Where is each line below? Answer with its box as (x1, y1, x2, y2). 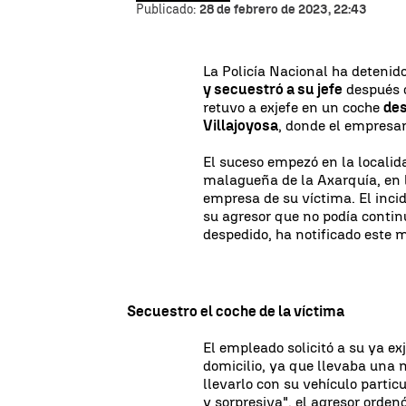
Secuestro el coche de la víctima (127, 302, 344, 320)
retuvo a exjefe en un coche (203, 98, 384, 116)
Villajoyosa (203, 116, 279, 134)
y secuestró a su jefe (203, 80, 343, 98)
